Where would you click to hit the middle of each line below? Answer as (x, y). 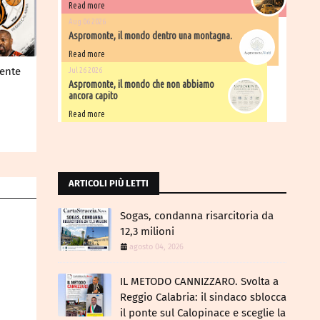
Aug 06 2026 (87, 21)
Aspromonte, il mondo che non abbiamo (141, 84)
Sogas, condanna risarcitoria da (197, 216)
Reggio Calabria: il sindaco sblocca (203, 297)
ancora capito (93, 96)
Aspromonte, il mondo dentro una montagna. (150, 36)
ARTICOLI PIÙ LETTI (109, 183)
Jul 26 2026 (85, 70)
